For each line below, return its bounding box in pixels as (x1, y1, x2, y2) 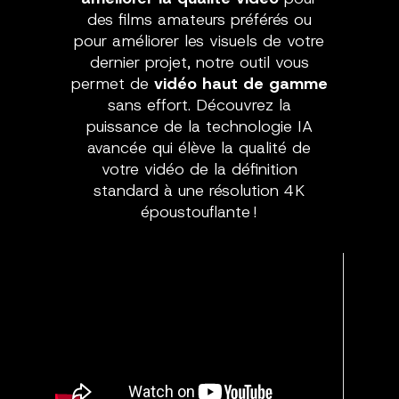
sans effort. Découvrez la (107, 94, 291, 116)
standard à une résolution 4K (93, 180, 305, 201)
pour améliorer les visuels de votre (74, 30, 325, 52)
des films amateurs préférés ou (86, 9, 312, 30)
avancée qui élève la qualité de (87, 137, 312, 159)
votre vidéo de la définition (101, 159, 297, 180)
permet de (70, 73, 154, 94)
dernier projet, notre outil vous (89, 52, 309, 73)
